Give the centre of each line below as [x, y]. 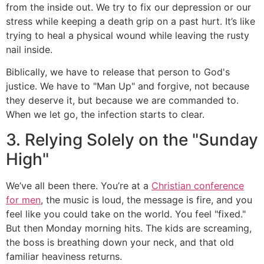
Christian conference [198, 185]
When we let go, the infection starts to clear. [105, 115]
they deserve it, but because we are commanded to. [122, 100]
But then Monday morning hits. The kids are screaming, [129, 228]
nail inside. [29, 50]
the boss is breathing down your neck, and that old [120, 242]
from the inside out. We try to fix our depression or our [128, 7]
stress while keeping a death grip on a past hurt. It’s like [131, 22]
